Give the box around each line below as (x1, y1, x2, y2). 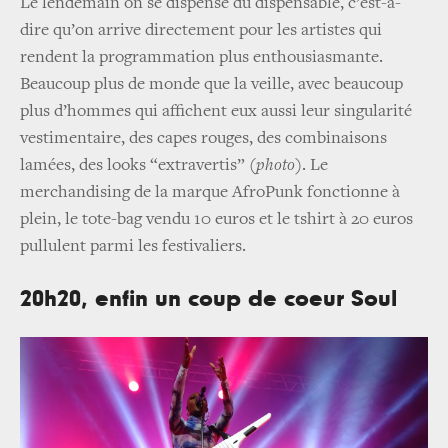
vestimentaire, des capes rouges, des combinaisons (20, 130, 387, 149)
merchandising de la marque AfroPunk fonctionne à (20, 184, 400, 203)
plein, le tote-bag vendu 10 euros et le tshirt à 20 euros (20, 211, 413, 230)
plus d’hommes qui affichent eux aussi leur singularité (20, 103, 412, 122)
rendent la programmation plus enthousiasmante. (20, 49, 383, 68)
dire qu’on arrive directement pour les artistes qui (20, 22, 382, 41)
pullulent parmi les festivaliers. (20, 238, 246, 257)
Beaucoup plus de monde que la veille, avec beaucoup (20, 76, 403, 95)
